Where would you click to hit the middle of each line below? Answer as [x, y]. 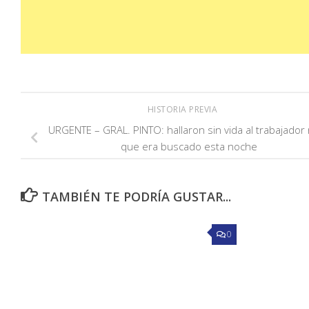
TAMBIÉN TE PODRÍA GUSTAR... [136, 197]
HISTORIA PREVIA [183, 110]
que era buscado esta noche [189, 147]
